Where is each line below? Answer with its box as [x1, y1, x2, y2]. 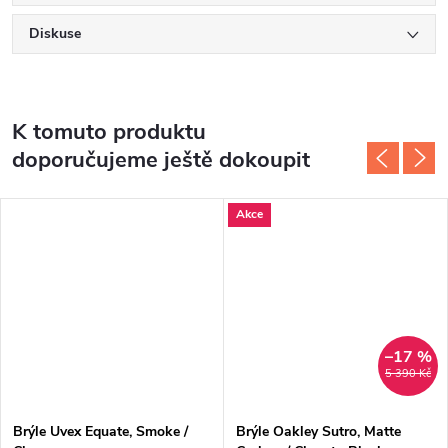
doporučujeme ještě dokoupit [12, 144, 310, 175]
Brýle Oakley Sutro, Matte [236, 421, 401, 441]
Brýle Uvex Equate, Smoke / [13, 421, 188, 441]
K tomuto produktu [12, 116, 206, 147]
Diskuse [29, 23, 81, 43]
